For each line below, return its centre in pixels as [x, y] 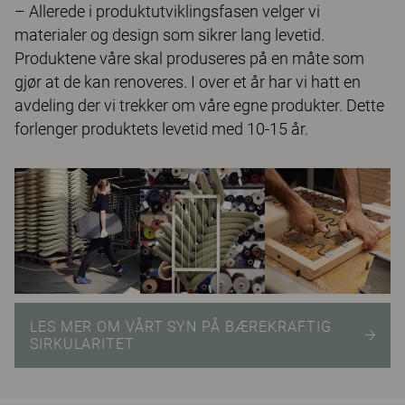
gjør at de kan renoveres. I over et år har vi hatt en [188, 82]
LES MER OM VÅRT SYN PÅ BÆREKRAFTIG [181, 326]
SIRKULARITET [82, 344]
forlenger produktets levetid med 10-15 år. [161, 129]
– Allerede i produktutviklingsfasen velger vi [167, 12]
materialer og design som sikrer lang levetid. [170, 35]
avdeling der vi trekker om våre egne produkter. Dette [199, 106]
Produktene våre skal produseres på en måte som [189, 59]
